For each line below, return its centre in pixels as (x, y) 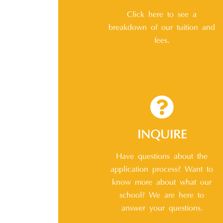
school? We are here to (162, 196)
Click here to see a (162, 15)
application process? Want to (162, 170)
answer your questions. (162, 209)
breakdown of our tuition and (162, 28)
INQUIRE (162, 136)
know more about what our (162, 183)
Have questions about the (162, 157)
